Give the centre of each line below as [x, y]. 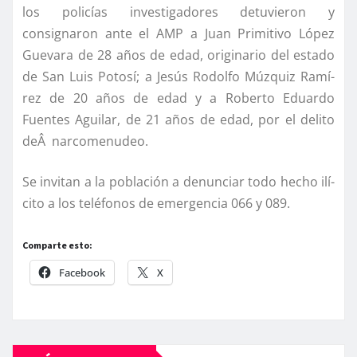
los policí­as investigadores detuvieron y [178, 12]
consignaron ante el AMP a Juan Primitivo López [178, 34]
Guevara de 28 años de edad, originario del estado [178, 55]
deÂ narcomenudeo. [85, 141]
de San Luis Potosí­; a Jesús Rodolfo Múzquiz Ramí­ [178, 77]
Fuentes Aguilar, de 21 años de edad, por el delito [178, 120]
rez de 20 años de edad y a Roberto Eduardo [178, 98]
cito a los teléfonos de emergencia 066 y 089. [156, 204]
